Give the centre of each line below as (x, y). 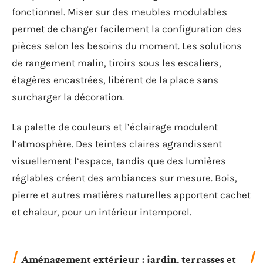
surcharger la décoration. (68, 97)
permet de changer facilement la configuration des (127, 28)
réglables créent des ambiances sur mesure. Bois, (124, 178)
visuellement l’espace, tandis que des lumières (119, 161)
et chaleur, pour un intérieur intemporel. (102, 212)
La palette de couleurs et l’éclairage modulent (115, 127)
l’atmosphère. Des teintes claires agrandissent (117, 144)
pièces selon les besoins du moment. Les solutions (127, 45)
